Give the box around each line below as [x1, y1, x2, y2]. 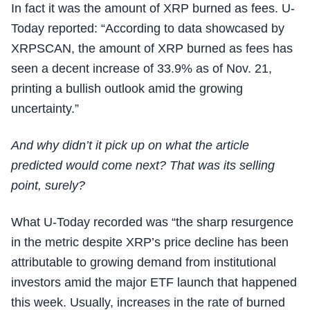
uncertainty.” [11, 102, 79, 116]
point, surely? [11, 179, 85, 192]
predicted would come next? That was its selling [11, 158, 275, 172]
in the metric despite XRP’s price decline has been [11, 235, 289, 249]
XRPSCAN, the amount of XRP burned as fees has [11, 42, 293, 55]
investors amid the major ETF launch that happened [11, 275, 297, 289]
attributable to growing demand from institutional [11, 255, 276, 269]
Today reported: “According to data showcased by [11, 21, 284, 35]
